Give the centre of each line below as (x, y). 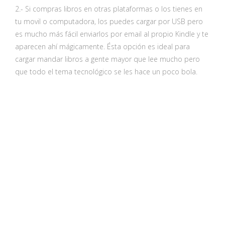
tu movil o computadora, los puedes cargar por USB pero (109, 21)
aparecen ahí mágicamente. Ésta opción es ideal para (102, 46)
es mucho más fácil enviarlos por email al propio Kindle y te (112, 34)
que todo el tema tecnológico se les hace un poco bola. (106, 71)
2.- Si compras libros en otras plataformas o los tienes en (109, 9)
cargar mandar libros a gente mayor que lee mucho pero (107, 59)
